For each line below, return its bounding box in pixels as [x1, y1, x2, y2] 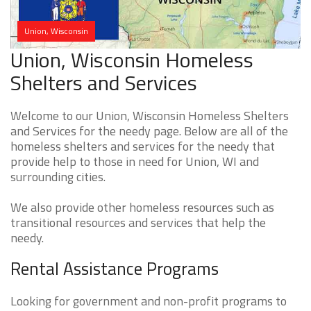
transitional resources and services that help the [10, 213, 266, 233]
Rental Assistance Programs [10, 255, 219, 283]
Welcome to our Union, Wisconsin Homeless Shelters [10, 106, 289, 126]
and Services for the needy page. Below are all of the [10, 121, 288, 141]
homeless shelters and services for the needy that [10, 137, 275, 156]
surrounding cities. [10, 167, 106, 187]
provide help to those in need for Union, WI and [10, 152, 259, 171]
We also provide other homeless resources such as [10, 198, 274, 217]
